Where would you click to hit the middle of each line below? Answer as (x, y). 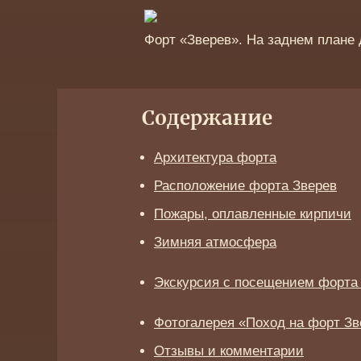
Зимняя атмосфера (215, 243)
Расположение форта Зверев (245, 186)
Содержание (207, 120)
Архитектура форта (215, 158)
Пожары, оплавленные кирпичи (253, 214)
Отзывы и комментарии (229, 351)
